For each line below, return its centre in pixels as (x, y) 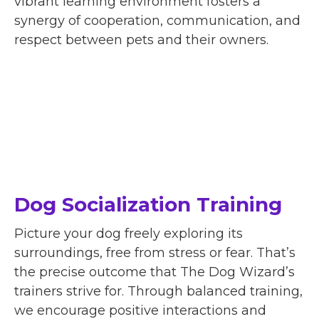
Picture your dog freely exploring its (129, 233)
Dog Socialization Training (148, 204)
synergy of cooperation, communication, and (157, 20)
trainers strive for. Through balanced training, (158, 291)
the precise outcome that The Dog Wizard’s (155, 272)
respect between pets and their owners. (141, 40)
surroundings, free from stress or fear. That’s (155, 252)
